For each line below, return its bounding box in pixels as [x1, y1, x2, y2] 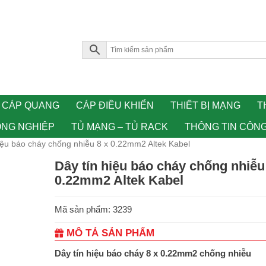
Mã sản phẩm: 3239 [55, 204, 132, 214]
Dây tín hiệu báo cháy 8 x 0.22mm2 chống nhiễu [55, 248, 252, 258]
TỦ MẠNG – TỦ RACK [71, 122, 168, 132]
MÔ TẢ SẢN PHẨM [64, 227, 155, 239]
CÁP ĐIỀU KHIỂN [76, 100, 154, 110]
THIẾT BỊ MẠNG [170, 100, 240, 110]
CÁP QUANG [2, 100, 59, 110]
